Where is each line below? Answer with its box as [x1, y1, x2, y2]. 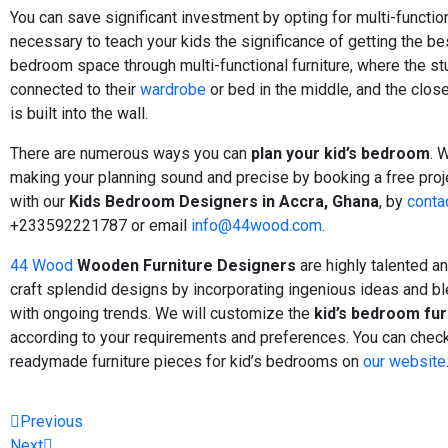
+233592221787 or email [10, 215, 191, 235]
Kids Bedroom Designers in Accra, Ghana [69, 191, 379, 211]
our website [363, 351, 446, 371]
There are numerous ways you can [10, 143, 251, 163]
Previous [20, 411, 83, 431]
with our [10, 191, 69, 211]
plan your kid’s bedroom [251, 143, 430, 163]
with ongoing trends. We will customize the [10, 303, 314, 323]
